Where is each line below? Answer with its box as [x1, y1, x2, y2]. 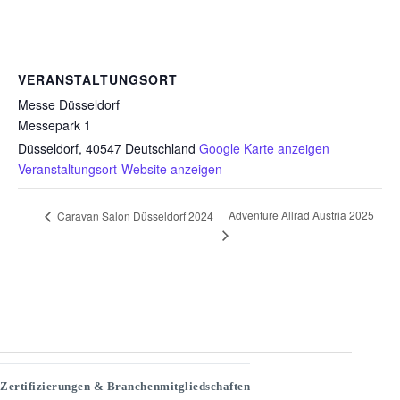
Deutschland [125, 139, 196, 157]
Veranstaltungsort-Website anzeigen [18, 160, 222, 178]
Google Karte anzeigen [199, 139, 329, 157]
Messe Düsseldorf [18, 96, 120, 113]
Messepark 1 [18, 116, 91, 134]
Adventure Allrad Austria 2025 [228, 207, 374, 223]
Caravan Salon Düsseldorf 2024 [54, 207, 213, 223]
